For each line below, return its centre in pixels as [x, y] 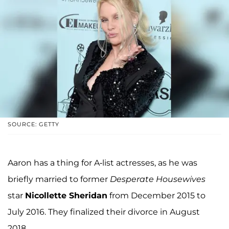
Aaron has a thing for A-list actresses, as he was [102, 163]
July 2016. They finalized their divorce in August [104, 212]
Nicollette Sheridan [66, 195]
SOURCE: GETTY [33, 124]
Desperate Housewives [158, 179]
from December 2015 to [156, 195]
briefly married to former [59, 179]
